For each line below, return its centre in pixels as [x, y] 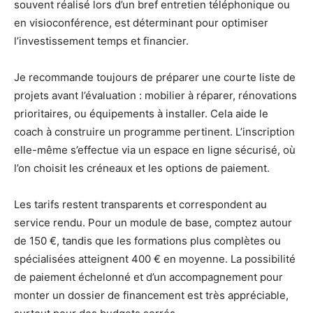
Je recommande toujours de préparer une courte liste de [155, 78]
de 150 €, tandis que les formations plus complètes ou [147, 241]
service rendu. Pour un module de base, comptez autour [153, 223]
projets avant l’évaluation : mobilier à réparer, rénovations [155, 96]
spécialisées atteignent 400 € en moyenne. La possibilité [155, 259]
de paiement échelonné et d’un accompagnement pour [148, 277]
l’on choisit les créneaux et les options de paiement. [142, 168]
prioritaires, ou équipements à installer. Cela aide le [141, 114]
